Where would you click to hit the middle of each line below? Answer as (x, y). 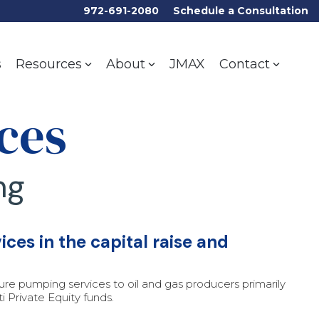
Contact (245, 64)
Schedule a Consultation (241, 11)
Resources (49, 64)
